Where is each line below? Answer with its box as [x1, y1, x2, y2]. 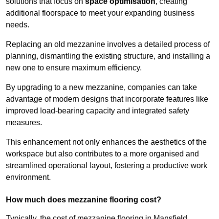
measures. [6, 118, 42, 127]
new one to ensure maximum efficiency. [6, 64, 142, 72]
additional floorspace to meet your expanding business [6, 9, 195, 18]
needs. [6, 21, 29, 29]
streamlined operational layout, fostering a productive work [6, 161, 207, 170]
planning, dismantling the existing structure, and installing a [6, 52, 210, 61]
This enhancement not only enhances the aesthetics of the [6, 138, 207, 147]
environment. [6, 173, 51, 182]
